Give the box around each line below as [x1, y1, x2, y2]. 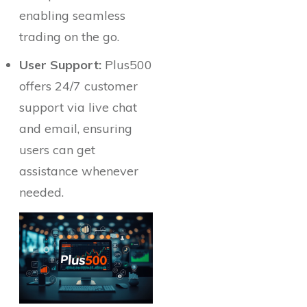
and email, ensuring [19, 121, 132, 136]
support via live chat [19, 99, 137, 115]
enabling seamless [19, 8, 125, 23]
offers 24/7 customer [19, 78, 138, 94]
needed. [19, 184, 64, 200]
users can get [19, 142, 95, 158]
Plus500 [101, 57, 152, 73]
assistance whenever [19, 163, 138, 179]
